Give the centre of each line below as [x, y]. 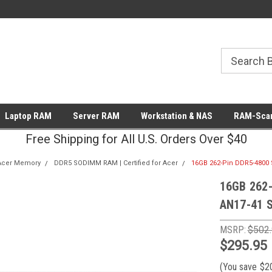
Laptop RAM [28, 116]
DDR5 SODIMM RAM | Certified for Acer [116, 163]
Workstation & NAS [176, 116]
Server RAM [96, 116]
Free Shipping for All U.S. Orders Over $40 [136, 139]
